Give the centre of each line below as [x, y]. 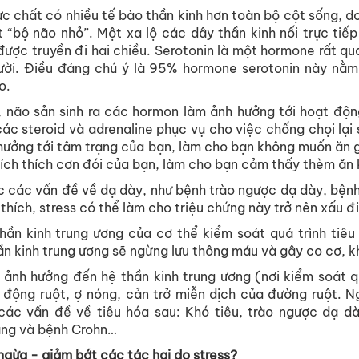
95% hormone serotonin [224, 68]
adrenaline [121, 129]
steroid [44, 129]
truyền [51, 50]
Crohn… [93, 329]
